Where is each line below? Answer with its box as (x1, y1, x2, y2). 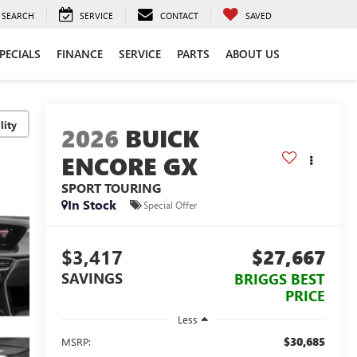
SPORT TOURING (61, 179, 161, 197)
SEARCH (2, 9, 34, 22)
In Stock (67, 196, 116, 214)
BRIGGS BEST (234, 269, 325, 289)
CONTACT (160, 9, 198, 22)
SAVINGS (61, 269, 123, 288)
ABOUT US (226, 46, 280, 61)
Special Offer (143, 198, 197, 211)
